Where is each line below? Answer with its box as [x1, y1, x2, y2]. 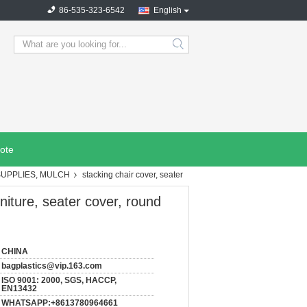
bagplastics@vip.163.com [1, 261, 102, 271]
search [176, 45, 203, 55]
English [153, 5, 182, 15]
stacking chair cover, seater [82, 170, 183, 180]
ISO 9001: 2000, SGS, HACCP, [1, 275, 116, 285]
